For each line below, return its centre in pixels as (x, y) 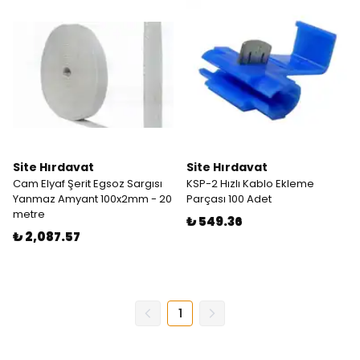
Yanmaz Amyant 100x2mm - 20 (92, 199)
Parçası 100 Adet (229, 199)
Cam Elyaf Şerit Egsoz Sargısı (88, 184)
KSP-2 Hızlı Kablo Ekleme (250, 184)
